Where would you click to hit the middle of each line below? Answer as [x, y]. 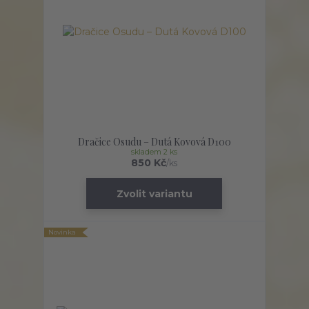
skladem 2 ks [154, 152]
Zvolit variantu [154, 193]
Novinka [62, 232]
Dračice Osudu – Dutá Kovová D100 [154, 142]
